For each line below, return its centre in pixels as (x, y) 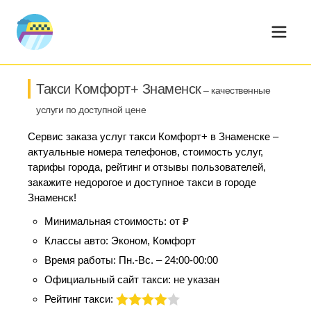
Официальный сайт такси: (109, 279)
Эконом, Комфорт (153, 241)
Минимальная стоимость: (107, 221)
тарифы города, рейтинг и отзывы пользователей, (147, 167)
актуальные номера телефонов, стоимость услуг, (145, 152)
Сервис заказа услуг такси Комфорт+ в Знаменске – (153, 136)
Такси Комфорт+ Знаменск (119, 89)
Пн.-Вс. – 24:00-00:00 (168, 260)
